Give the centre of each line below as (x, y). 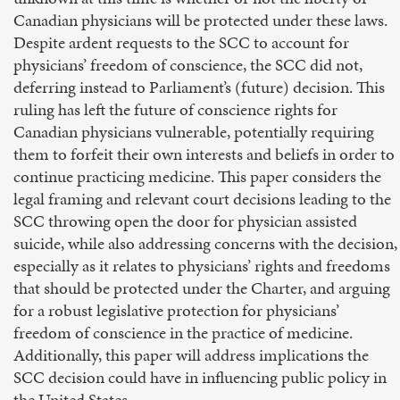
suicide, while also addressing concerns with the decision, (205, 243)
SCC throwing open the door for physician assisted (185, 221)
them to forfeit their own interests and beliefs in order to (204, 154)
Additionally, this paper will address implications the (191, 355)
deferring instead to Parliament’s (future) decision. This (199, 87)
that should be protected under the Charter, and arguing (202, 288)
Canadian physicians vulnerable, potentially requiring (194, 132)
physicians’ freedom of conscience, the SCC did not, (188, 65)
